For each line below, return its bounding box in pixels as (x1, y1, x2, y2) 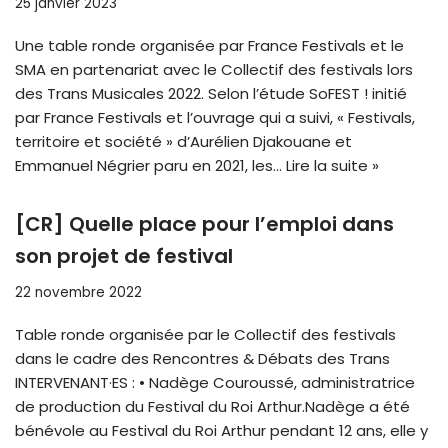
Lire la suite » (286, 155, 379, 177)
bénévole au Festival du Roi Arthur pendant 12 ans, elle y (15, 420, 428, 442)
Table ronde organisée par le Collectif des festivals (15, 324, 396, 346)
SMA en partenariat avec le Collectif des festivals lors (15, 59, 413, 81)
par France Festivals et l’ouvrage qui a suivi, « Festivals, (15, 107, 415, 129)
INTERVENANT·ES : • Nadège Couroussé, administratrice (15, 372, 415, 394)
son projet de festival (15, 242, 233, 271)
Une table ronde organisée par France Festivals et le (15, 35, 404, 57)
